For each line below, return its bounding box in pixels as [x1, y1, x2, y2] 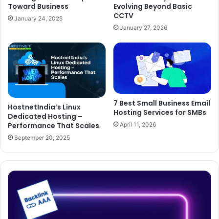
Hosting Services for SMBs [113, 108, 206, 118]
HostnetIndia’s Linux [8, 102, 81, 112]
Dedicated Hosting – [8, 111, 83, 121]
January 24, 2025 [14, 15, 63, 22]
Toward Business [8, 1, 68, 12]
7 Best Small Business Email [113, 98, 210, 109]
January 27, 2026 [120, 24, 167, 32]
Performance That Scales [8, 120, 99, 131]
